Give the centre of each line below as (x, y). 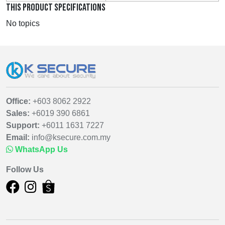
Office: (18, 101)
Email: (18, 137)
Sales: (18, 113)
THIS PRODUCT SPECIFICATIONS (56, 7)
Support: (23, 125)
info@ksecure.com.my (71, 137)
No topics (23, 23)
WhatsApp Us (41, 149)
